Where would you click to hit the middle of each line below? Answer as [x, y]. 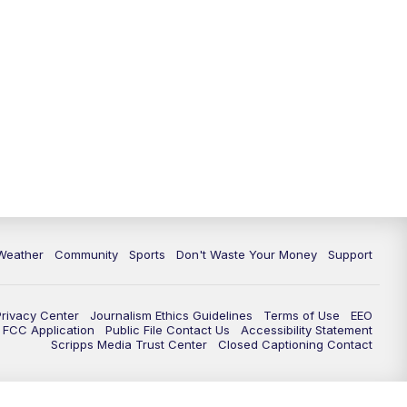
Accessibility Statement [307, 330]
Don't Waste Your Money [247, 255]
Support [350, 255]
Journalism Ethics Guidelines [171, 316]
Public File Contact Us [168, 330]
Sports [147, 255]
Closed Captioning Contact [295, 345]
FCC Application [49, 330]
